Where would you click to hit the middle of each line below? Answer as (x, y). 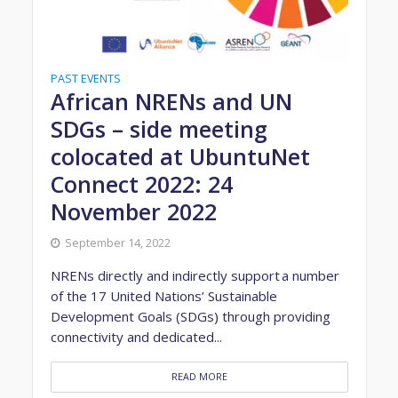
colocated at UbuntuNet (180, 156)
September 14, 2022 (117, 243)
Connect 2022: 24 (141, 183)
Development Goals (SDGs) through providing (190, 316)
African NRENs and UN (171, 101)
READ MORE (199, 376)
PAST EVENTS (85, 78)
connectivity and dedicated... (136, 336)
